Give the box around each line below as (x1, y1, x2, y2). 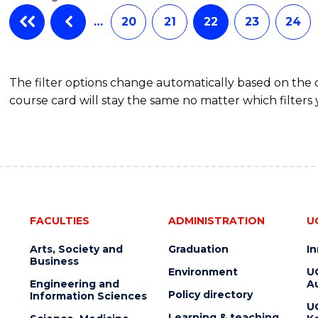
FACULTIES (29, 214, 89, 227)
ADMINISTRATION (168, 214, 265, 227)
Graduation (168, 242, 229, 256)
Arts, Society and (29, 242, 123, 256)
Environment (168, 265, 238, 278)
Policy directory (168, 287, 253, 301)
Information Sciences (29, 289, 147, 302)
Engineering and (29, 277, 119, 290)
